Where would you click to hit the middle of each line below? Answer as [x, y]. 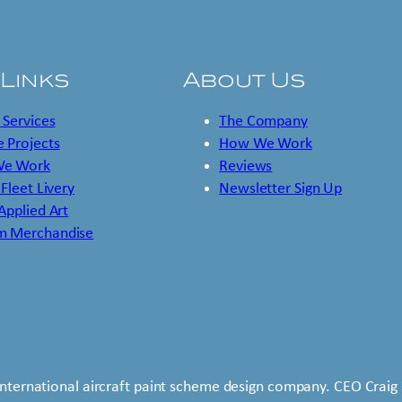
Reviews [246, 166]
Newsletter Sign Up [281, 188]
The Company [263, 121]
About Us [245, 79]
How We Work [266, 144]
